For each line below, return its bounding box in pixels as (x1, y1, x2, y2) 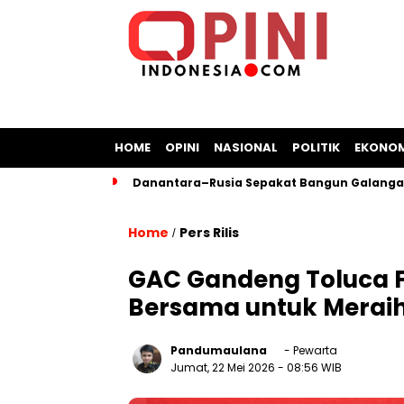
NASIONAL (214, 139, 278, 156)
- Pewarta (281, 343, 337, 358)
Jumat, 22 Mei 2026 (170, 360, 278, 375)
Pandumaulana (170, 343, 267, 358)
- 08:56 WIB (278, 360, 342, 375)
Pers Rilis (179, 224, 239, 242)
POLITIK (292, 139, 340, 156)
